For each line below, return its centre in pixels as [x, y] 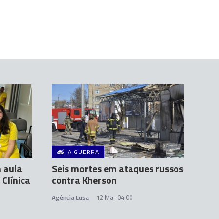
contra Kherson [84, 180]
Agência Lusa [70, 198]
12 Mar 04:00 [114, 198]
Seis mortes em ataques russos [118, 169]
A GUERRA [84, 152]
